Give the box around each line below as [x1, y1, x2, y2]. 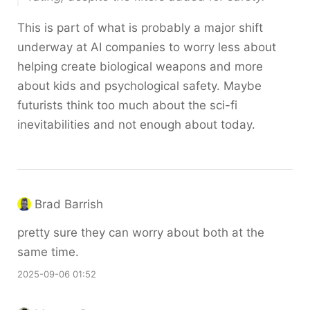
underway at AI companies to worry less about [17, 40, 276, 54]
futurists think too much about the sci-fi [17, 98, 237, 112]
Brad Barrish [35, 197, 103, 211]
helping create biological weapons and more [17, 60, 263, 73]
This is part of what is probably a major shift [17, 21, 263, 35]
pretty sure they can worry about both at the [17, 226, 264, 239]
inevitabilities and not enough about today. [17, 118, 255, 131]
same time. [17, 245, 79, 259]
